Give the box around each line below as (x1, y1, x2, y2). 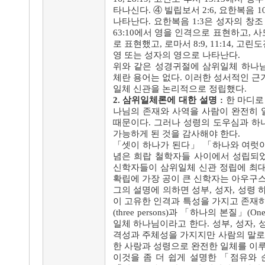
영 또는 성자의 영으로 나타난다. (112, 50, 240, 60)
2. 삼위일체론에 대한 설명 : (112, 95, 223, 105)
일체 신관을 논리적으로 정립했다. (112, 84, 247, 93)
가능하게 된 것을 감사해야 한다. (112, 129, 240, 138)
